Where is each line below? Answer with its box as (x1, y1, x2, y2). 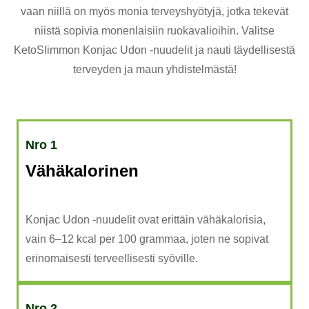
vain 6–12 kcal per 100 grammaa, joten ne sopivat (26, 232, 268, 245)
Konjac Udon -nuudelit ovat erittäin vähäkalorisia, (26, 213, 266, 226)
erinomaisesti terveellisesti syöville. (26, 252, 198, 264)
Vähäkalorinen (26, 161, 139, 180)
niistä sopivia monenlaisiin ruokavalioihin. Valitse (34, 24, 275, 37)
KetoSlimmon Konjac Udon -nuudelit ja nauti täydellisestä (14, 43, 295, 56)
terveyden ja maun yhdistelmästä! (72, 63, 237, 75)
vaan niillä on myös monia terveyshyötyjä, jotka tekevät (21, 5, 288, 17)
